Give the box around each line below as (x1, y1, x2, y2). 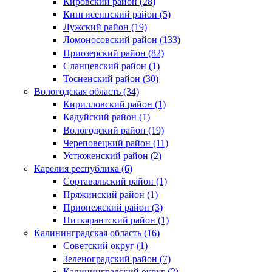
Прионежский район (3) (63, 202, 163, 212)
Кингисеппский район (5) (63, 8, 171, 19)
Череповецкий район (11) (63, 137, 168, 148)
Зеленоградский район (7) (63, 253, 171, 264)
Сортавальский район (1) (63, 176, 167, 187)
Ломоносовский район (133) (63, 35, 180, 46)
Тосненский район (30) (63, 73, 158, 84)
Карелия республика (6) (34, 163, 132, 174)
